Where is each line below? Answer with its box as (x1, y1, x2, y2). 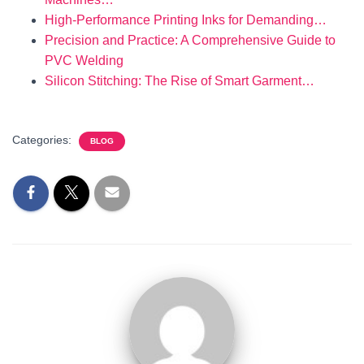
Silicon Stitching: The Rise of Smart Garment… (45, 74, 314, 88)
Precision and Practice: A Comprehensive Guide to (45, 33, 336, 47)
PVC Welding (45, 54, 123, 67)
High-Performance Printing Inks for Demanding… (45, 13, 327, 27)
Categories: (12, 133, 75, 146)
